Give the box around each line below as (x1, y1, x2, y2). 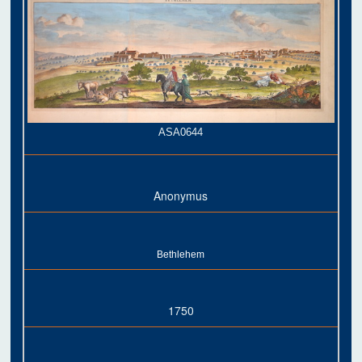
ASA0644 (158, 125, 204, 138)
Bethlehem (157, 248, 205, 260)
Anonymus (154, 187, 208, 204)
